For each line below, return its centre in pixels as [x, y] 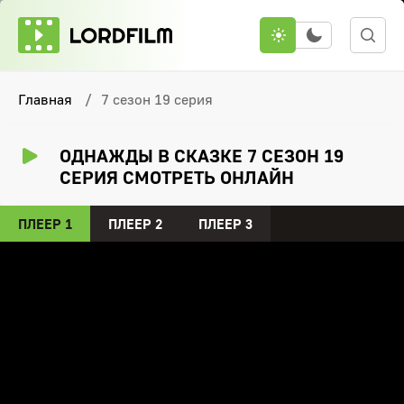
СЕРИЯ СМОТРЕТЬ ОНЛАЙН [177, 177]
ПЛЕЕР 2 [135, 224]
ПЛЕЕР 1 [45, 224]
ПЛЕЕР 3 [225, 224]
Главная [45, 99]
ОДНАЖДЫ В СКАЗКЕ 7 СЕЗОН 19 [202, 155]
